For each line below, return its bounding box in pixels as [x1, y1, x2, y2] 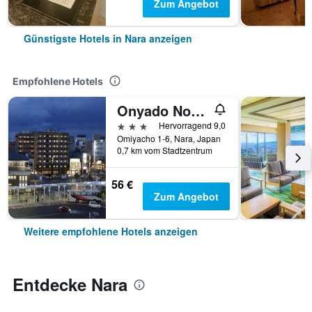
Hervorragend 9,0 [159, 119, 226, 131]
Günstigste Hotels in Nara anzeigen [24, 31, 192, 45]
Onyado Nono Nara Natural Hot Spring [191, 100, 205, 120]
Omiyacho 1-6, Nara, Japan [117, 132, 221, 144]
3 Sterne [116, 118, 157, 132]
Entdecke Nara [13, 272, 127, 296]
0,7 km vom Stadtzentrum [117, 144, 212, 156]
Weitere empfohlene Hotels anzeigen [24, 224, 198, 238]
